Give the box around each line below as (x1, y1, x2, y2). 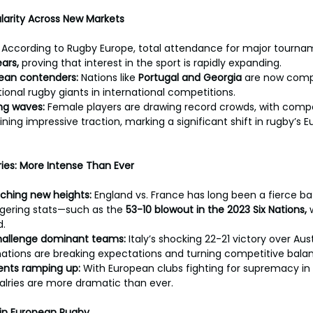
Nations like (81, 71, 138, 85)
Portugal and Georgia (138, 71, 242, 85)
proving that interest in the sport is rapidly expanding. (22, 56, 282, 70)
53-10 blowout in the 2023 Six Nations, (126, 203, 310, 217)
